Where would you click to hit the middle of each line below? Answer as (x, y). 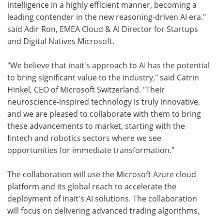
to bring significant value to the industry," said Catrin (103, 78)
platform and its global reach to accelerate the (92, 187)
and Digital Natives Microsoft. (61, 41)
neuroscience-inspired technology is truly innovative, (104, 102)
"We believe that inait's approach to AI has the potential (108, 66)
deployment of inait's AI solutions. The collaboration (102, 199)
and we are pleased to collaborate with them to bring (104, 114)
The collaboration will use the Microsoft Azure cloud (102, 175)
